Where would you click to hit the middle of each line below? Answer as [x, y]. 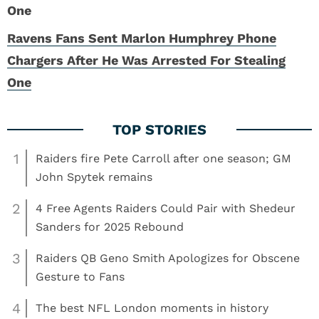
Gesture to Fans [80, 277]
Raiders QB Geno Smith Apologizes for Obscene [168, 258]
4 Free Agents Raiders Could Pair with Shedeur [166, 208]
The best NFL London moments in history [152, 308]
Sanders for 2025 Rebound [110, 227]
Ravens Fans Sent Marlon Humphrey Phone [142, 38]
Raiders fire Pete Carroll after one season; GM [163, 158]
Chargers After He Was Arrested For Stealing [146, 60]
